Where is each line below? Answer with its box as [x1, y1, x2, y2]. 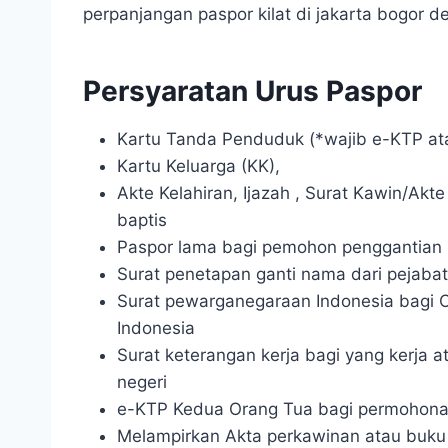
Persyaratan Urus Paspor [83, 73, 422, 108]
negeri [117, 371, 167, 392]
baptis [117, 209, 167, 230]
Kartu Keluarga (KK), [117, 155, 280, 176]
